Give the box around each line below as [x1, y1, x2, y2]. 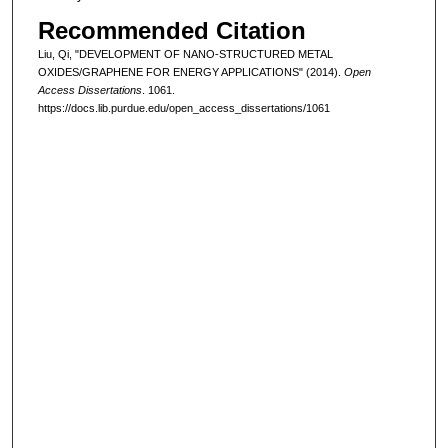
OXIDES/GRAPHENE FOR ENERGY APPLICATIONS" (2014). [37, 66, 344, 79]
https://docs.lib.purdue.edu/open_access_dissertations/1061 [37, 102, 330, 115]
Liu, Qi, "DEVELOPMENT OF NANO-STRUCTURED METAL [37, 48, 333, 61]
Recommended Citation [37, 17, 306, 45]
